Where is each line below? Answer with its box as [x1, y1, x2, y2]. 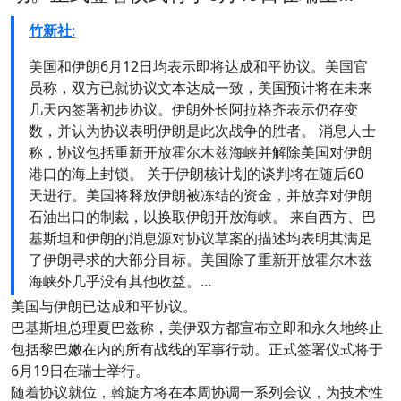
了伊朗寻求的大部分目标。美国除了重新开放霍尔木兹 [29, 250, 372, 270]
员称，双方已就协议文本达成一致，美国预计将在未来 [29, 78, 372, 98]
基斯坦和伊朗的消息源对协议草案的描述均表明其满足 [29, 228, 372, 249]
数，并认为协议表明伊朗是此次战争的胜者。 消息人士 [29, 121, 376, 141]
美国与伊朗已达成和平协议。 [11, 296, 197, 317]
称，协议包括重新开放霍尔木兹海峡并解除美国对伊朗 [29, 142, 372, 163]
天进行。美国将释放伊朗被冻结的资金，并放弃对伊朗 [29, 185, 372, 206]
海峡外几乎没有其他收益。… [29, 271, 212, 292]
